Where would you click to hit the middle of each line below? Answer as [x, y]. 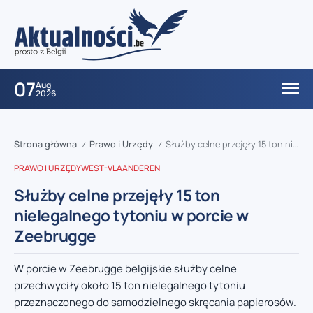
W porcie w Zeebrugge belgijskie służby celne [125, 269]
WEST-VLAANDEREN [121, 168]
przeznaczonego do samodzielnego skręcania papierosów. [155, 303]
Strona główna [45, 144]
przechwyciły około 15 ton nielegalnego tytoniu [130, 286]
